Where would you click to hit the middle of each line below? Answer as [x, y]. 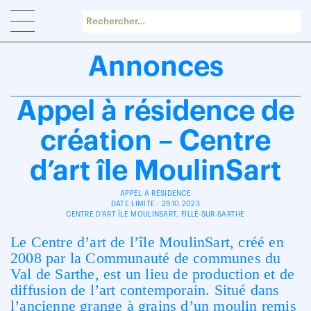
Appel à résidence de [155, 111]
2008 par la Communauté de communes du [146, 258]
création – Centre [155, 141]
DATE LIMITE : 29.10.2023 [155, 204]
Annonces [155, 67]
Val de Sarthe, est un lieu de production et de [153, 274]
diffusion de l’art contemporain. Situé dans [145, 290]
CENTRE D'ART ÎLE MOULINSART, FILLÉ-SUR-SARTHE [155, 215]
